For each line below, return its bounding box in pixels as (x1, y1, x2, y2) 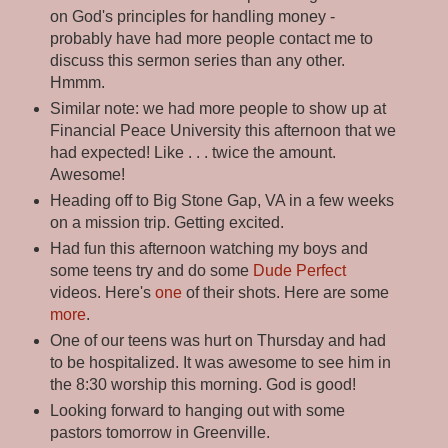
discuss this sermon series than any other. (49, 51, 345, 69)
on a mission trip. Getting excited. (49, 213, 284, 231)
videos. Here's (49, 283, 155, 301)
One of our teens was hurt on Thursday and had (49, 331, 386, 349)
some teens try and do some (49, 261, 253, 279)
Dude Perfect (252, 261, 346, 279)
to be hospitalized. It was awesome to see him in (49, 353, 391, 371)
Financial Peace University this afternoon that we (49, 121, 396, 139)
